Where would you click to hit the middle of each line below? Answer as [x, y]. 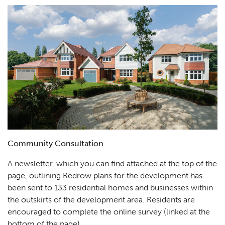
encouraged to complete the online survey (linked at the [109, 211]
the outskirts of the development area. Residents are [101, 199]
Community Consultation [55, 143]
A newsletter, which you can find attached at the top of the [112, 163]
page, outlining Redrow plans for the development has [105, 175]
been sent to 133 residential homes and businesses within [110, 187]
